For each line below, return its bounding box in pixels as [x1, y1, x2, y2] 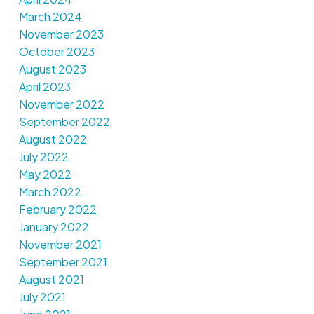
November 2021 [18, 237, 102, 252]
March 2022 [18, 184, 81, 200]
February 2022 [18, 202, 97, 217]
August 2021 [18, 272, 84, 287]
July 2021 [18, 289, 66, 305]
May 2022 [18, 167, 71, 182]
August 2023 [18, 62, 86, 77]
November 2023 [18, 27, 104, 42]
